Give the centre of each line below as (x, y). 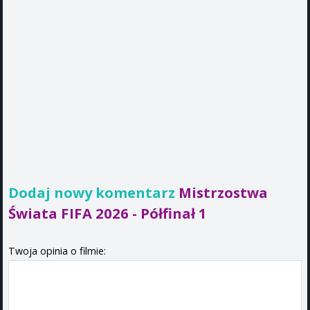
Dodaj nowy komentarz (93, 192)
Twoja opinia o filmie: (57, 250)
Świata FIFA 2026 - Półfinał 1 (108, 213)
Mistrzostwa (223, 192)
